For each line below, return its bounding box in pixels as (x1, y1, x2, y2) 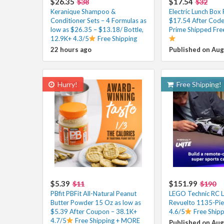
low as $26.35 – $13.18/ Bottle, (50, 25, 143, 33)
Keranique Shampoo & (50, 7, 115, 15)
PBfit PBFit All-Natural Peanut (50, 189, 136, 197)
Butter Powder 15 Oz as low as (50, 198, 141, 206)
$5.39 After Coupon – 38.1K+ (50, 207, 137, 215)
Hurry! (55, 79, 77, 88)
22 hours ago (50, 45, 91, 53)
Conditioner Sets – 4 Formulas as (50, 16, 146, 24)
